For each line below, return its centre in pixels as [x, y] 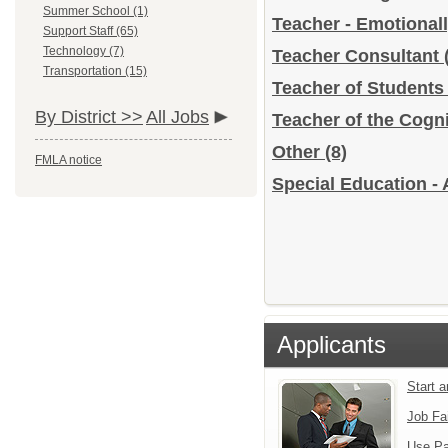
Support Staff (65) [90, 31]
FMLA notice [68, 160]
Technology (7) [83, 51]
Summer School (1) [95, 11]
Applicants [331, 344]
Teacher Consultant [358, 56]
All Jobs [177, 117]
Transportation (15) [95, 71]
